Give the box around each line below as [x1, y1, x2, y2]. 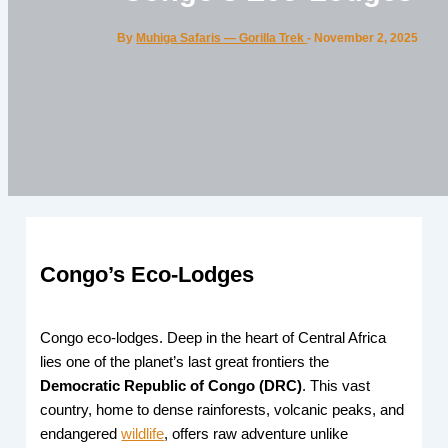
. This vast [302, 378, 371, 395]
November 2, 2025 [314, 30, 419, 45]
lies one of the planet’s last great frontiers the [40, 354, 330, 371]
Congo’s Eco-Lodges [40, 262, 255, 288]
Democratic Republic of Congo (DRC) [40, 378, 303, 395]
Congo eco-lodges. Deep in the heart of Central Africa [40, 330, 387, 347]
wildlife [121, 426, 165, 443]
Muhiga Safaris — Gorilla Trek [136, 30, 308, 45]
